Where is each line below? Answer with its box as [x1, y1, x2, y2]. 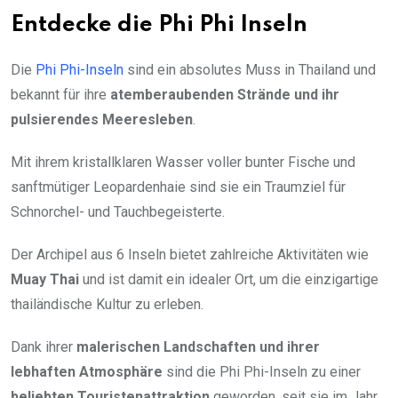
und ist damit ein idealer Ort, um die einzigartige [79, 270, 378, 288]
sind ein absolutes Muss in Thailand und [123, 60, 376, 78]
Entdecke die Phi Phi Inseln [11, 13, 307, 36]
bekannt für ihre [11, 85, 110, 103]
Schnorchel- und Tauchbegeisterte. [11, 203, 225, 220]
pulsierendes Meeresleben [11, 110, 193, 128]
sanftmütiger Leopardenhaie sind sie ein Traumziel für [11, 178, 346, 195]
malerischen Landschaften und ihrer [76, 338, 320, 355]
